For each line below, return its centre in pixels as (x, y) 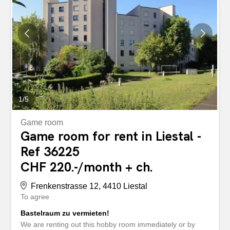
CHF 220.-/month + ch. (87, 167)
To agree (35, 196)
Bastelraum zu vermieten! (65, 213)
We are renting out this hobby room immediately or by (108, 224)
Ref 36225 (50, 151)
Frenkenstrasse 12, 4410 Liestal (89, 186)
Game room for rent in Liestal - (111, 136)
